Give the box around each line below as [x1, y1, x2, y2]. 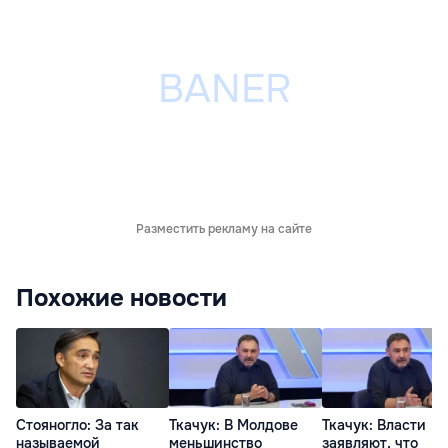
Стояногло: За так [16, 415, 139, 434]
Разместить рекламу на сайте [136, 220, 312, 237]
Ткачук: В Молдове [169, 415, 298, 434]
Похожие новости [16, 282, 227, 313]
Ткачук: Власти [322, 415, 426, 434]
